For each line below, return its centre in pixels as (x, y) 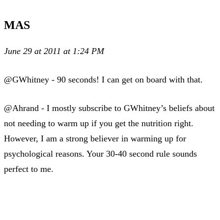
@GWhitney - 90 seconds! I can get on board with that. (103, 79)
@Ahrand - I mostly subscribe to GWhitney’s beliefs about (109, 108)
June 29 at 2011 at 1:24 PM (54, 51)
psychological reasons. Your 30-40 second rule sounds (100, 153)
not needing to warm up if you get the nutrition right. (99, 123)
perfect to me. (29, 169)
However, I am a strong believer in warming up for (95, 138)
